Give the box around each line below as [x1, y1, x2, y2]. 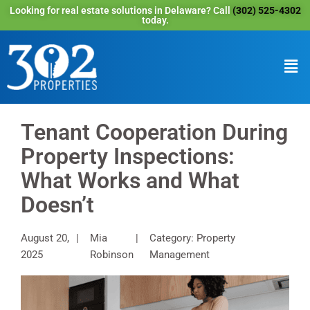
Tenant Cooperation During [21, 118, 288, 145]
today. [141, 15, 169, 26]
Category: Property [149, 231, 236, 244]
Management [149, 248, 210, 261]
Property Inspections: [21, 143, 235, 170]
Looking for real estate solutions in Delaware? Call [9, 5, 232, 16]
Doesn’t [21, 191, 94, 218]
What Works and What [21, 167, 239, 194]
